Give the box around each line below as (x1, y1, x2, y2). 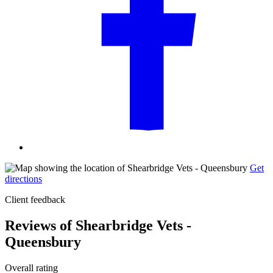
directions (5, 174, 42, 185)
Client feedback (5, 194, 65, 205)
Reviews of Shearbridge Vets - (5, 217, 191, 233)
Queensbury (5, 233, 81, 250)
